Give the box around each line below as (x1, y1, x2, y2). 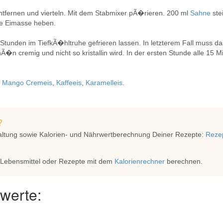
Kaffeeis (56, 79, 82, 87)
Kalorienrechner (114, 157, 165, 165)
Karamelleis (86, 79, 122, 87)
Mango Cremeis (2, 79, 52, 87)
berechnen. (165, 157, 203, 165)
